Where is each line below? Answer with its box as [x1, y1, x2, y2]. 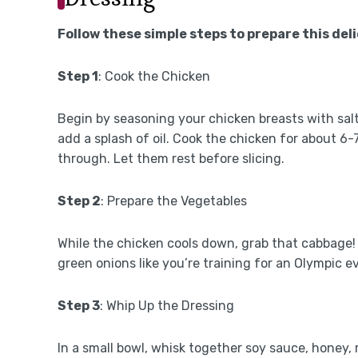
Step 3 [58, 297, 100, 313]
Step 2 [58, 193, 101, 209]
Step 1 [58, 68, 98, 84]
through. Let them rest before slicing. [58, 150, 284, 166]
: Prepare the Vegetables [101, 193, 247, 209]
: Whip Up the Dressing [100, 297, 234, 313]
